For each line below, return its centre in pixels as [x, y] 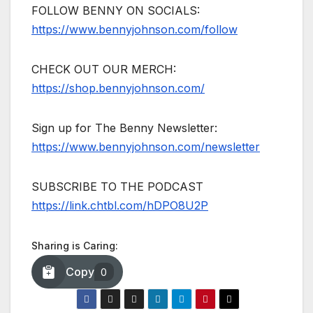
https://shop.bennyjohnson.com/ [118, 88]
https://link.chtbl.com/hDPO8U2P [120, 206]
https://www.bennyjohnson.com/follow [134, 30]
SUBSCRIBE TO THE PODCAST [117, 187]
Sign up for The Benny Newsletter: [124, 128]
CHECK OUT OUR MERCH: [104, 70]
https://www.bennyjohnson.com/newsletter [146, 147]
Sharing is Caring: [75, 246]
